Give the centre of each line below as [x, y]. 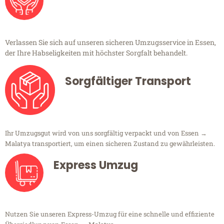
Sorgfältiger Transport [128, 81]
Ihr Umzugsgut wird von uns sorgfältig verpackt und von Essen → [106, 133]
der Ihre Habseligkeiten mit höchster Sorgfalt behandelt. [96, 53]
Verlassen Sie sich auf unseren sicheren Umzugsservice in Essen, [110, 42]
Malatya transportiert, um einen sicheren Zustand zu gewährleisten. [110, 144]
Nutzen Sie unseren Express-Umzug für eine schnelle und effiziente [110, 214]
